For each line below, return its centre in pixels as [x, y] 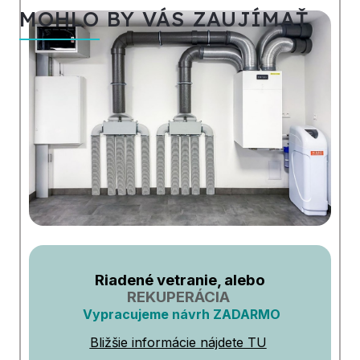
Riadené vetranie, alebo [180, 280]
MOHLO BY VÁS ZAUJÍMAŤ [164, 19]
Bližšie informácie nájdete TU [178, 342]
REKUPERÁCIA [178, 297]
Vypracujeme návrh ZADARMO [182, 314]
